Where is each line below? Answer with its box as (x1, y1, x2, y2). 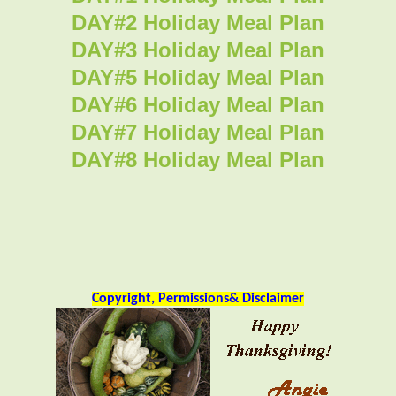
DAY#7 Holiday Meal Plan (72, 119, 324, 144)
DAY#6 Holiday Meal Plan (72, 92, 324, 117)
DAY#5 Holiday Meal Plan (72, 65, 324, 89)
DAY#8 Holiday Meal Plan (72, 147, 324, 171)
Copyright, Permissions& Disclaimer (92, 291, 304, 306)
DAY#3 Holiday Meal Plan (72, 37, 324, 62)
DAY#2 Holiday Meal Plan (72, 10, 324, 34)
